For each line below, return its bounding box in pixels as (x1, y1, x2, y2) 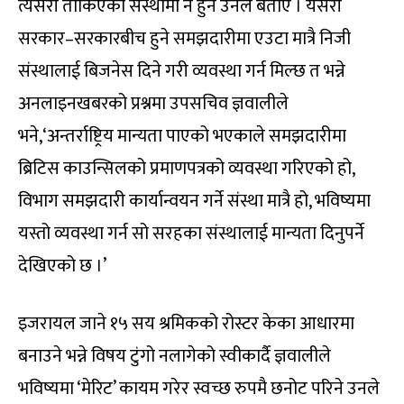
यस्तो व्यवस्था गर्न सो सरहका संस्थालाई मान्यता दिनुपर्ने (18, 217, 364, 249)
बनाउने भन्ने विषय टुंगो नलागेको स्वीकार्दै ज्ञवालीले (18, 340, 331, 372)
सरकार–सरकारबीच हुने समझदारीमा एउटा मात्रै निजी (18, 23, 351, 54)
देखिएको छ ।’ (18, 250, 106, 281)
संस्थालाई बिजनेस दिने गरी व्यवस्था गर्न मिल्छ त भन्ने (18, 55, 345, 87)
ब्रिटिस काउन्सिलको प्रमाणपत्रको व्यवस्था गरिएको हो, (18, 152, 354, 184)
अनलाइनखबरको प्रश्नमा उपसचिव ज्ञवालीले (18, 87, 289, 119)
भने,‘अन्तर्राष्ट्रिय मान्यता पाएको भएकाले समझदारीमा (18, 120, 346, 151)
